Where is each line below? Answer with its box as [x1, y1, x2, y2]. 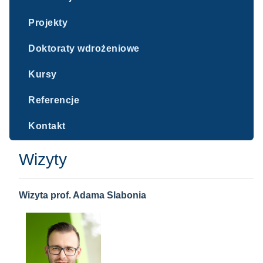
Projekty [28, 18, 68, 28]
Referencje [28, 95, 79, 105]
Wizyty [19, 150, 67, 168]
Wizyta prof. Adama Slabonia [19, 190, 146, 200]
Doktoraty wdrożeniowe [28, 43, 140, 53]
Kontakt [28, 121, 66, 131]
